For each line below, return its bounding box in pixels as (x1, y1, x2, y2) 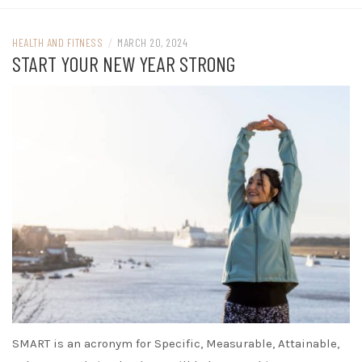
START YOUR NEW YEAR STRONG (12, 51, 235, 77)
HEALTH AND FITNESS (12, 36, 103, 50)
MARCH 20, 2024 (117, 36, 187, 50)
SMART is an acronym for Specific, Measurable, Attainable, (12, 336, 339, 351)
